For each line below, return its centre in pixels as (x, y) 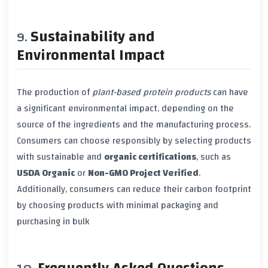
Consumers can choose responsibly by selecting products (134, 140)
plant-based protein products (151, 92)
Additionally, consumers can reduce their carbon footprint (134, 189)
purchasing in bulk (53, 221)
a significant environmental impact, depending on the (125, 108)
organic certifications (150, 156)
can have (229, 92)
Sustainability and (93, 37)
